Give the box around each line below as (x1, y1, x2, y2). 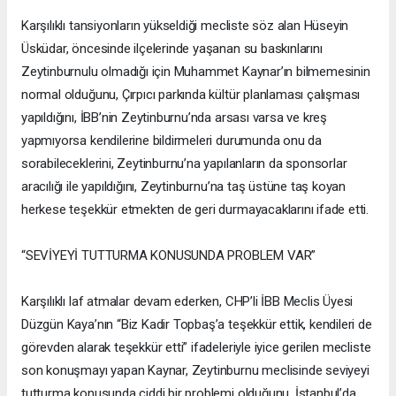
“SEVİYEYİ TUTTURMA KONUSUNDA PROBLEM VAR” (21, 247, 316, 263)
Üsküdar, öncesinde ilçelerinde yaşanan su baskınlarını (21, 40, 323, 57)
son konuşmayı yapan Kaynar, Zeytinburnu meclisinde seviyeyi (21, 362, 369, 378)
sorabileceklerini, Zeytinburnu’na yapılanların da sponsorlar (21, 155, 347, 171)
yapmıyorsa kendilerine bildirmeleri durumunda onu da (21, 132, 323, 148)
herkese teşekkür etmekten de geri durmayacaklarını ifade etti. (21, 201, 369, 217)
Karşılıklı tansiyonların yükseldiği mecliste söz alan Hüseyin (21, 17, 349, 34)
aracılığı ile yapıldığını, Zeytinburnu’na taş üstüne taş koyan (21, 178, 346, 194)
